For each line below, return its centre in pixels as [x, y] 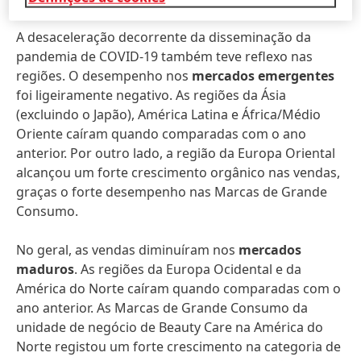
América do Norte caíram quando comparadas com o [178, 288]
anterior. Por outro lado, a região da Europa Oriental [176, 153]
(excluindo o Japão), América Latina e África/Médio [168, 114]
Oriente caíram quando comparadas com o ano [161, 134]
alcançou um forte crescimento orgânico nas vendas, [178, 172]
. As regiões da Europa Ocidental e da [188, 269]
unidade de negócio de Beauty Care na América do [170, 327]
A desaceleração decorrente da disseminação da [164, 37]
